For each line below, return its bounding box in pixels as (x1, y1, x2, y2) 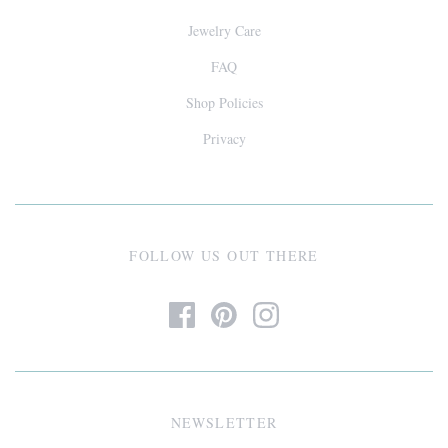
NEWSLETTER (170, 412, 278, 432)
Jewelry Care (187, 20, 261, 40)
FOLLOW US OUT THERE (129, 245, 319, 265)
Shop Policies (185, 92, 263, 112)
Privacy (202, 128, 246, 148)
